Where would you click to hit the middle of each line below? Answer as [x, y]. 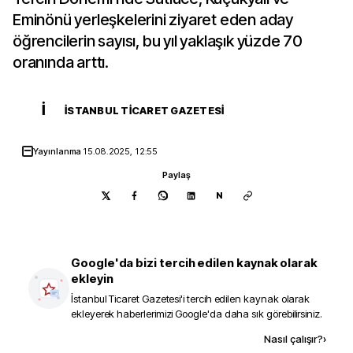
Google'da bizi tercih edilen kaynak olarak [195, 263]
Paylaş [176, 175]
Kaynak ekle [145, 338]
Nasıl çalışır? [294, 339]
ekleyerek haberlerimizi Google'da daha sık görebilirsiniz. [197, 314]
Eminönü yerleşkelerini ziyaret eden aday [153, 20]
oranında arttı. [61, 62]
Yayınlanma [58, 151]
